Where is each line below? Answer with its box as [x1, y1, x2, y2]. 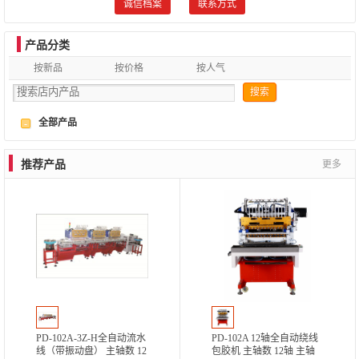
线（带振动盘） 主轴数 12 [36, 345, 147, 357]
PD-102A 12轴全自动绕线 [212, 332, 319, 344]
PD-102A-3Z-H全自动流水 [36, 332, 146, 344]
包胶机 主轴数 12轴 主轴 [212, 345, 316, 357]
